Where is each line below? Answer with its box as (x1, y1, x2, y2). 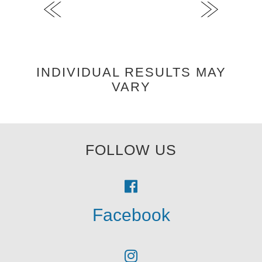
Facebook (92, 205, 170, 225)
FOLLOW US (85, 141, 177, 158)
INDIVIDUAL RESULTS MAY (36, 64, 226, 80)
